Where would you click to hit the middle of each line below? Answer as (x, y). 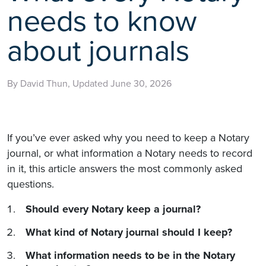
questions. (31, 184)
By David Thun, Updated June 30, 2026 (89, 83)
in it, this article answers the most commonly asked (125, 168)
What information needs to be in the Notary (130, 255)
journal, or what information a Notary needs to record (130, 153)
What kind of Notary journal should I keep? (129, 232)
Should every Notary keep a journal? (113, 209)
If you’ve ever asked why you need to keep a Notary (128, 137)
